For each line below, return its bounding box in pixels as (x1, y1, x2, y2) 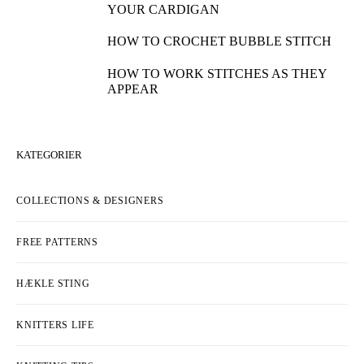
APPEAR (107, 82, 158, 96)
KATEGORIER (16, 149, 82, 161)
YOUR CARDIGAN (107, 2, 219, 16)
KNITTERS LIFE (16, 319, 94, 331)
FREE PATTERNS (16, 236, 98, 248)
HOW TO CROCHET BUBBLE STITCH (107, 34, 331, 48)
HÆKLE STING (16, 278, 90, 289)
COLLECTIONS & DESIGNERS (16, 195, 164, 206)
